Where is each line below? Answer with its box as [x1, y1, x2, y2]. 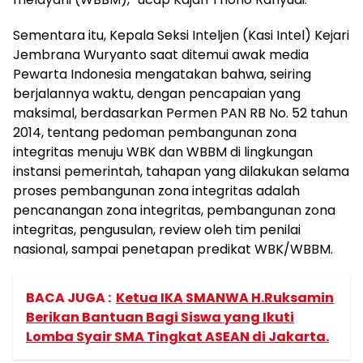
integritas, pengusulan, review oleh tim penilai [13, 220, 301, 239]
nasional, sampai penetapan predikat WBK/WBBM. [13, 240, 333, 258]
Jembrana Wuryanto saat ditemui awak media [13, 45, 309, 64]
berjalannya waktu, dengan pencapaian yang [13, 84, 301, 103]
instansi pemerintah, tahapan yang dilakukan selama [13, 162, 349, 181]
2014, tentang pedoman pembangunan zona [13, 123, 297, 142]
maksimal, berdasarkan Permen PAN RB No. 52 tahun [13, 104, 348, 122]
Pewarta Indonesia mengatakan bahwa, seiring [13, 65, 311, 83]
